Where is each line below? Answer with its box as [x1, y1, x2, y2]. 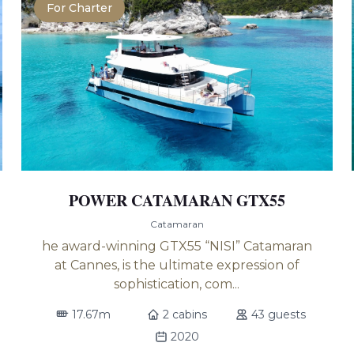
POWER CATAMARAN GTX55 [68, 189, 285, 212]
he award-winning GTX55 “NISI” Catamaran [41, 239, 312, 254]
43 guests [250, 307, 306, 322]
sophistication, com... [114, 277, 240, 292]
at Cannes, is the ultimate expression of [54, 258, 299, 273]
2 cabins [162, 307, 207, 322]
